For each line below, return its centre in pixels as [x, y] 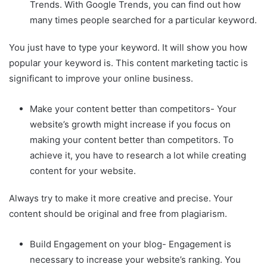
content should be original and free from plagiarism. [118, 214]
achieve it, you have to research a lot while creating [138, 156]
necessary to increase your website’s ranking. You [135, 260]
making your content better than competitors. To [132, 140]
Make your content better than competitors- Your [133, 109]
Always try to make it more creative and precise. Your [121, 198]
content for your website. [83, 171]
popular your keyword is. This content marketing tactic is [128, 63]
